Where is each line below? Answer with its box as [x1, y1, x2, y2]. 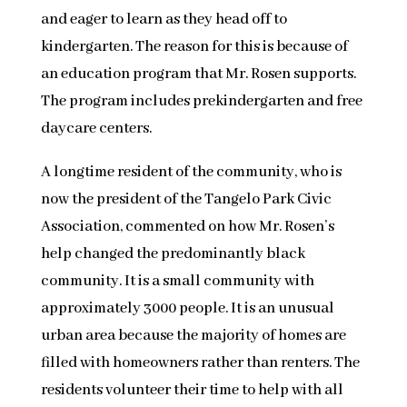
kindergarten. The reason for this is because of [40, 36, 348, 56]
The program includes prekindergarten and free [40, 91, 362, 111]
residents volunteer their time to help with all [40, 380, 343, 400]
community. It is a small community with [40, 271, 314, 291]
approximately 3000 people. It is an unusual [40, 298, 334, 318]
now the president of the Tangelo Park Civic [40, 189, 332, 209]
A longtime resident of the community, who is [40, 162, 342, 182]
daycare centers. [40, 118, 152, 138]
